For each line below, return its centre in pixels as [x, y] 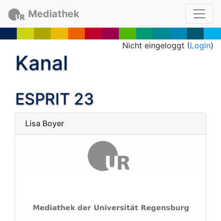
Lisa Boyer [45, 123]
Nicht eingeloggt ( [156, 45]
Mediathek [54, 14]
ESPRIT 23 [55, 99]
